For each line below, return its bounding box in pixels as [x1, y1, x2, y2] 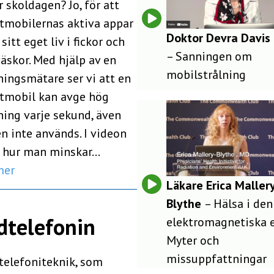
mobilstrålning [166, 67, 246, 83]
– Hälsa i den [204, 195, 273, 212]
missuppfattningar [166, 250, 267, 267]
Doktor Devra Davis [166, 30, 270, 46]
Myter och [166, 232, 219, 248]
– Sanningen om [166, 48, 252, 65]
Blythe [166, 195, 204, 212]
